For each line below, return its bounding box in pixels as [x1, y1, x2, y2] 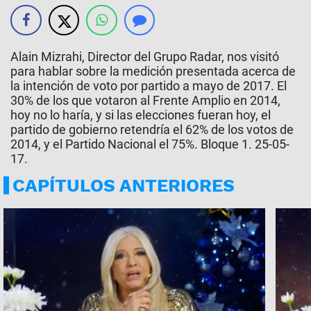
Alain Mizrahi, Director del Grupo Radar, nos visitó [10, 49, 279, 64]
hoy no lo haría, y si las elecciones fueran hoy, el [10, 108, 271, 122]
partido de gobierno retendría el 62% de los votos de [10, 122, 294, 137]
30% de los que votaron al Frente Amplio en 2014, [10, 93, 280, 108]
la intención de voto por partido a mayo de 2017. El [10, 78, 287, 93]
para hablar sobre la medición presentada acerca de [10, 64, 296, 78]
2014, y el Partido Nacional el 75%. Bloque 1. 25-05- [10, 137, 289, 151]
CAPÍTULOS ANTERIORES [12, 175, 235, 196]
